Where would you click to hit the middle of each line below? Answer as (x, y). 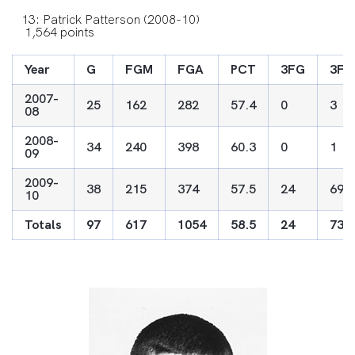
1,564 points (53, 32)
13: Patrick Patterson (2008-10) (106, 19)
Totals (43, 225)
